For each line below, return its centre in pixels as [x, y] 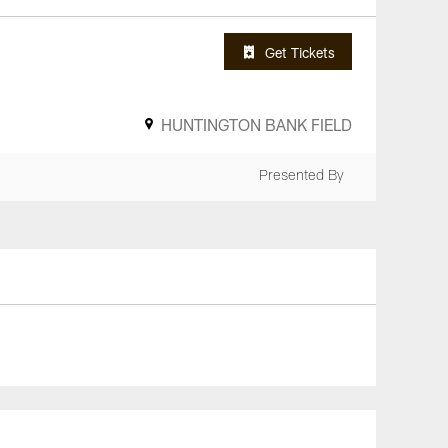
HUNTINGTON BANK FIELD [256, 124]
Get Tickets [300, 52]
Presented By [301, 176]
